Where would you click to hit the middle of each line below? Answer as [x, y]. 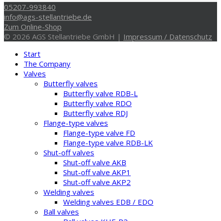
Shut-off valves [69, 152]
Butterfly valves [71, 83]
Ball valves [61, 211]
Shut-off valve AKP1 [97, 172]
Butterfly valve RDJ [95, 113]
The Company [47, 63]
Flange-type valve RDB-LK [108, 142]
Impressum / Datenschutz [168, 36]
